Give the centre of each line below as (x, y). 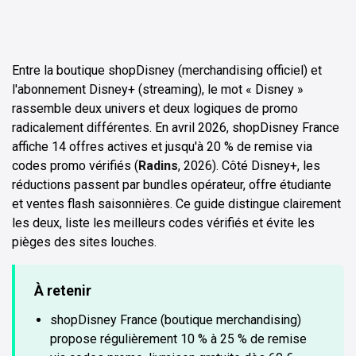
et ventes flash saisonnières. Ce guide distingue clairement (176, 203)
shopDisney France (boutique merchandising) (176, 319)
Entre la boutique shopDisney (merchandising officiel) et (167, 70)
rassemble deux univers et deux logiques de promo (155, 108)
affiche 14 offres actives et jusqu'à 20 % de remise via (162, 146)
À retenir (63, 290)
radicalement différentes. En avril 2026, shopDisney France (176, 127)
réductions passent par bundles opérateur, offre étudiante (172, 184)
